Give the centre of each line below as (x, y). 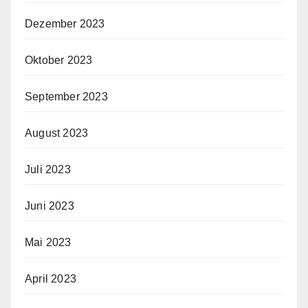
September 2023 (66, 96)
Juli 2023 (48, 169)
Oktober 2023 (59, 60)
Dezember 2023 (65, 23)
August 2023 (57, 133)
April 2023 (51, 278)
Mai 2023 (48, 242)
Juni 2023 (49, 206)
